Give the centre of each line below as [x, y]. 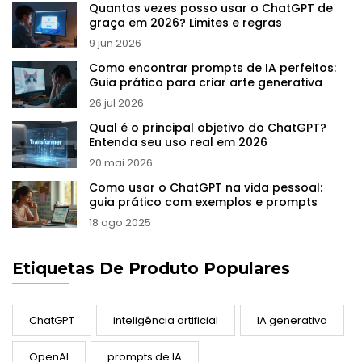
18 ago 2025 [120, 223]
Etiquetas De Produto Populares [151, 269]
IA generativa [292, 321]
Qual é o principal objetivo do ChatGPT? [208, 128]
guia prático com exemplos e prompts [203, 202]
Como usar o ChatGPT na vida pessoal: [206, 188]
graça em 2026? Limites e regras [185, 23]
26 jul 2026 [116, 103]
